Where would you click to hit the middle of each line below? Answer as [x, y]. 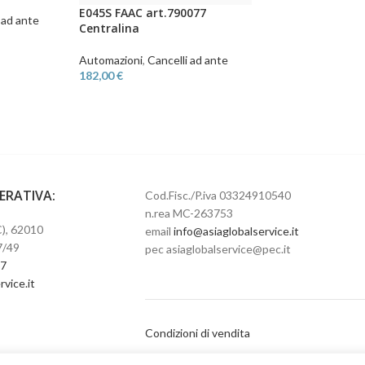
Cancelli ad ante [188, 59]
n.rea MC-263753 [189, 213]
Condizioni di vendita [197, 333]
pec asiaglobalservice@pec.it [218, 249]
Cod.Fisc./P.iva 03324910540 [218, 195]
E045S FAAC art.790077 [143, 12]
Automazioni [111, 59]
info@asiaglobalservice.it [236, 231]
